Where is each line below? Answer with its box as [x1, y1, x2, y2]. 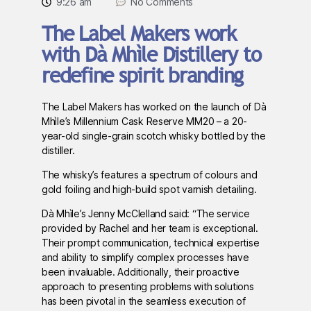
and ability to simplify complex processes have [42, 251, 249, 264]
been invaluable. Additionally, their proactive [42, 266, 239, 278]
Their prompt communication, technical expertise [42, 237, 260, 249]
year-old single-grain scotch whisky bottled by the [42, 130, 266, 142]
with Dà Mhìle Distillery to [42, 41, 261, 68]
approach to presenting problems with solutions [42, 280, 254, 293]
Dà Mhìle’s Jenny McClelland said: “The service [42, 208, 250, 220]
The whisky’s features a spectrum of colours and [42, 169, 258, 181]
